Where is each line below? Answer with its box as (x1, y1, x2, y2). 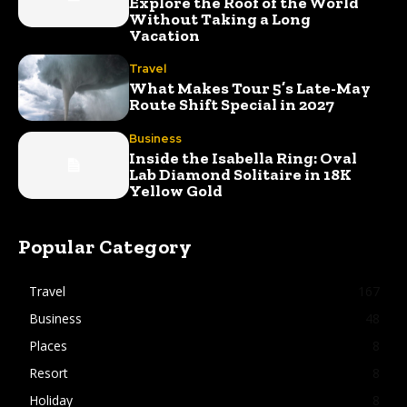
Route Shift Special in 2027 (129, 94, 335, 115)
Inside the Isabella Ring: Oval (129, 147, 358, 168)
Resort (29, 363, 68, 382)
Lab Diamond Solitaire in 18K (129, 164, 352, 184)
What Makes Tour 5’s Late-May (129, 78, 372, 99)
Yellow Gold (129, 180, 223, 201)
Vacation (129, 25, 201, 45)
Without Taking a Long (129, 8, 312, 29)
